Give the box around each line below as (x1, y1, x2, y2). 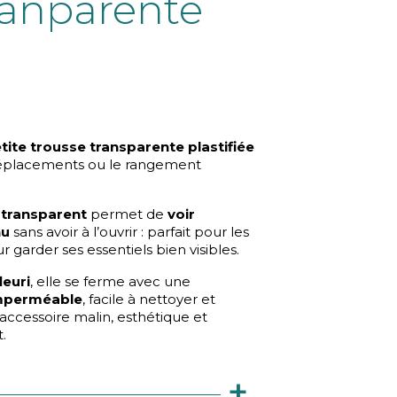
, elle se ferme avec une (30, 273, 191, 290)
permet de (87, 206, 167, 222)
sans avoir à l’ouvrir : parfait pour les (10, 223, 249, 240)
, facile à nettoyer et (82, 291, 215, 307)
